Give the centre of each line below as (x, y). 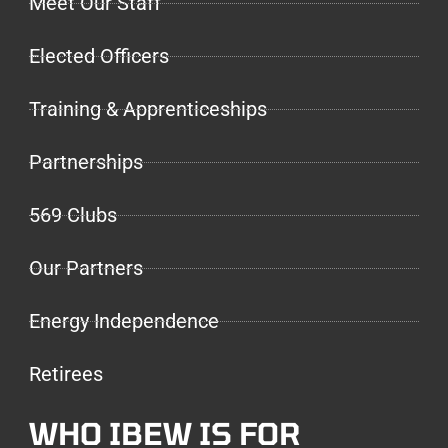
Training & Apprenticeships (148, 109)
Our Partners (86, 268)
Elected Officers (99, 56)
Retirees (66, 374)
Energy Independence (124, 321)
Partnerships (86, 162)
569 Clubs (73, 215)
